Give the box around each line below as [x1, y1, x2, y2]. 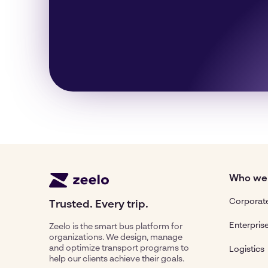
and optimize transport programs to [49, 244, 189, 253]
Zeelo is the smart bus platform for [49, 223, 182, 232]
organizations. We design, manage [49, 233, 182, 242]
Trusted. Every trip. [49, 199, 148, 211]
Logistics [229, 245, 264, 254]
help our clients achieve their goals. [49, 255, 184, 264]
